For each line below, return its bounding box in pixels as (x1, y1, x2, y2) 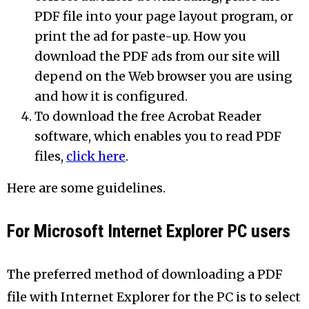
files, (34, 148, 66, 165)
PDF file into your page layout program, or (34, 8, 293, 25)
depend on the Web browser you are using (34, 68, 292, 85)
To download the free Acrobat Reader (34, 108, 261, 125)
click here (66, 148, 126, 165)
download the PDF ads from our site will (34, 48, 280, 65)
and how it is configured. (34, 88, 188, 105)
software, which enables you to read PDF (34, 128, 281, 145)
